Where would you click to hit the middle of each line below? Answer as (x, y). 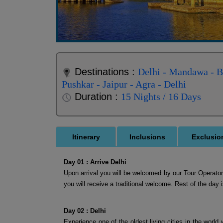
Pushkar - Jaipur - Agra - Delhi (124, 84)
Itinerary (86, 137)
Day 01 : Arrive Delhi (96, 162)
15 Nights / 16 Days (161, 97)
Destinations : (105, 72)
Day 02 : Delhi (86, 211)
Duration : (96, 97)
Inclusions (147, 137)
